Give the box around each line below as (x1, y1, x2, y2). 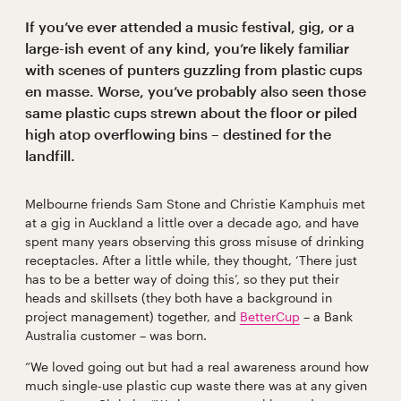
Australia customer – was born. (24, 327, 207, 343)
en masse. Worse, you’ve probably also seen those (24, 81, 366, 99)
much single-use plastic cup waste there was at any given (24, 377, 367, 393)
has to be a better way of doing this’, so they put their (24, 270, 339, 286)
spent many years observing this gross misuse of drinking (24, 233, 364, 249)
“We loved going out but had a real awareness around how (24, 358, 369, 374)
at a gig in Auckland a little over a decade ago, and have (24, 214, 359, 230)
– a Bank (299, 308, 353, 324)
